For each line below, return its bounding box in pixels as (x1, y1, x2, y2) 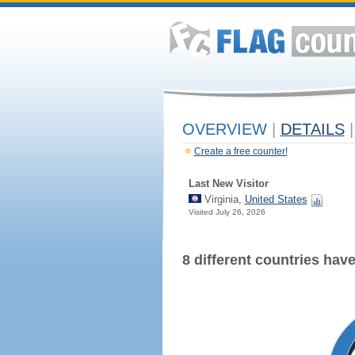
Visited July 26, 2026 (188, 208, 265, 216)
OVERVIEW (181, 120, 272, 138)
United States (244, 193, 307, 205)
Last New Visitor (188, 177, 269, 189)
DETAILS (280, 120, 345, 138)
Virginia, (200, 193, 245, 205)
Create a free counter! (193, 146, 288, 157)
